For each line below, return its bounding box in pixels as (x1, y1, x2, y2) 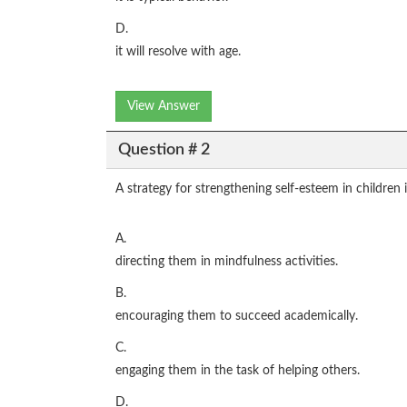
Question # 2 (117, 141, 210, 158)
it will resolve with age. (115, 45, 241, 58)
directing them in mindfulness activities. (115, 255, 338, 268)
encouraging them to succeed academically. (115, 310, 358, 323)
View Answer (127, 100, 200, 113)
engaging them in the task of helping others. (115, 364, 360, 377)
